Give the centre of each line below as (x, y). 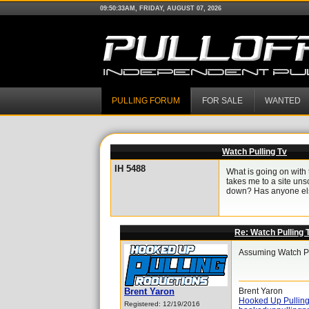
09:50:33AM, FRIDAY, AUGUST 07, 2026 (161, 8)
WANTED (283, 101)
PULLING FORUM (146, 101)
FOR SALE (222, 101)
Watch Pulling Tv (255, 152)
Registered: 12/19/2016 (162, 304)
